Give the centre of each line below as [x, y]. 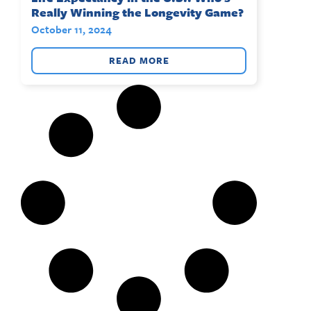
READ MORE [139, 61]
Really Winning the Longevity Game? [137, 12]
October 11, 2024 [72, 30]
